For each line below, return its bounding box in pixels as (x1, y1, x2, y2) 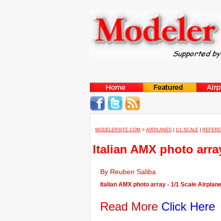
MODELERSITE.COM (95, 127, 141, 132)
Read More (100, 200, 161, 213)
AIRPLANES (146, 127, 172, 132)
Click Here (161, 200, 215, 213)
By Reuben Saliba (100, 168, 160, 176)
